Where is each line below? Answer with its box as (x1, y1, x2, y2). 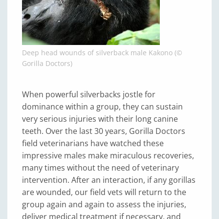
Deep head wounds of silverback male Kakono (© (22, 48, 182, 57)
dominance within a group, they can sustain (22, 101, 183, 112)
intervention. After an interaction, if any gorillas (22, 175, 196, 185)
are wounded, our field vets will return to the (22, 187, 186, 197)
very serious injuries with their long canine (22, 113, 178, 124)
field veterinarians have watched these (22, 138, 164, 149)
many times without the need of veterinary (22, 162, 179, 173)
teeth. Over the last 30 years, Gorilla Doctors (22, 126, 185, 136)
